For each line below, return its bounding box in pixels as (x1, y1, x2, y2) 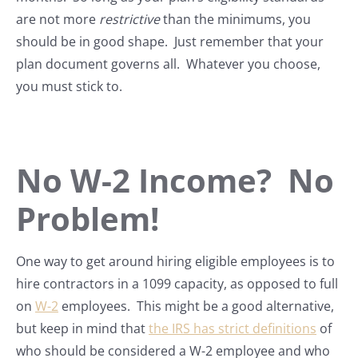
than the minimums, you (160, 10, 311, 29)
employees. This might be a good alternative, (58, 297, 334, 316)
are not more (16, 10, 99, 29)
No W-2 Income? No (16, 158, 334, 203)
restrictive (99, 10, 160, 29)
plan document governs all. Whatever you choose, (16, 55, 320, 74)
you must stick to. (16, 78, 122, 96)
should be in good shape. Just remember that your (16, 33, 324, 51)
